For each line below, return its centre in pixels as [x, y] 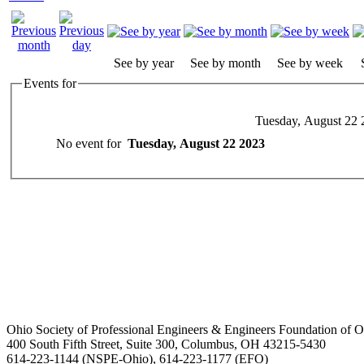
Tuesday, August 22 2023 [196, 144]
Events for [50, 83]
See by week [310, 63]
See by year [144, 63]
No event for [92, 144]
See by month [225, 63]
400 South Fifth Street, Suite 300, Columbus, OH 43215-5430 [166, 344]
